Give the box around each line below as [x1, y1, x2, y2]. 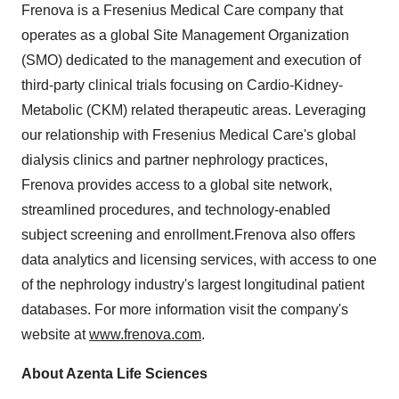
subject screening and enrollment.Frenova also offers [21, 227, 355, 242]
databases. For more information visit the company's [21, 302, 348, 317]
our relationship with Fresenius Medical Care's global [21, 127, 356, 142]
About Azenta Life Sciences [21, 366, 208, 381]
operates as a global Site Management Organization [21, 28, 349, 43]
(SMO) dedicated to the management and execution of [21, 53, 361, 68]
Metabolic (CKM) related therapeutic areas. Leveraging [21, 102, 366, 118]
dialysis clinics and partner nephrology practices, [21, 152, 328, 167]
